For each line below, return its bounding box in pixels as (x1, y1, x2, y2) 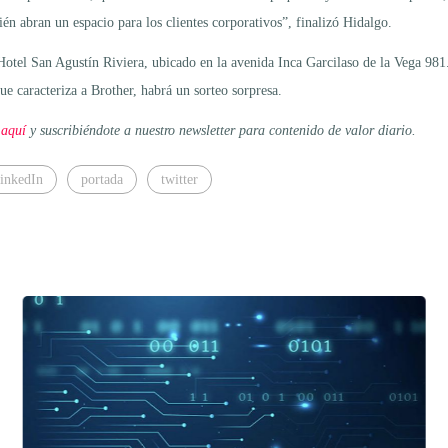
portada (81, 171, 123, 187)
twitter (161, 171, 198, 187)
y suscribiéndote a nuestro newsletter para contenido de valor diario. (26, 122, 416, 138)
